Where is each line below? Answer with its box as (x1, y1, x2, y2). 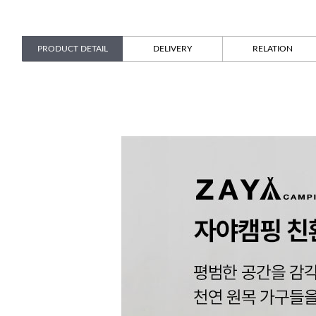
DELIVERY (153, 44, 192, 53)
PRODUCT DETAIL (37, 44, 108, 53)
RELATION (253, 44, 293, 53)
